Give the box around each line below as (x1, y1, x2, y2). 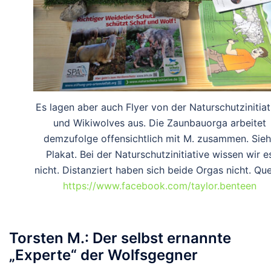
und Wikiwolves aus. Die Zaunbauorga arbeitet (53, 116, 266, 129)
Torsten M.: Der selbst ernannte (9, 229, 231, 247)
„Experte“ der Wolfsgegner (9, 246, 198, 264)
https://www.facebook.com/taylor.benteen (63, 179, 256, 192)
